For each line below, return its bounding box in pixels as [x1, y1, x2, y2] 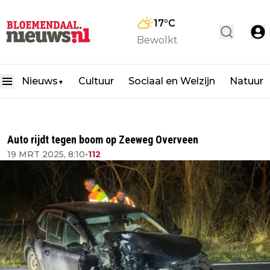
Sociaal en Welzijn [128, 75, 215, 87]
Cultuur [78, 75, 114, 87]
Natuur [230, 75, 263, 87]
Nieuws [22, 75, 58, 87]
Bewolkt [137, 34, 178, 46]
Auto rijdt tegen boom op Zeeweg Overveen [7, 133, 198, 146]
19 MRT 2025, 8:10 [7, 149, 85, 160]
